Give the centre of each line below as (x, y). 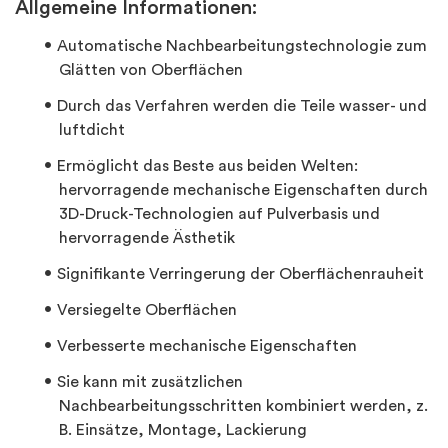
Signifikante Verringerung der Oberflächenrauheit (242, 274)
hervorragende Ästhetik (147, 238)
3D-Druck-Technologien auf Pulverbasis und (219, 214)
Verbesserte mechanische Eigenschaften (209, 346)
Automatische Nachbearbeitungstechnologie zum (242, 46)
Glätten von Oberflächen (151, 70)
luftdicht (92, 130)
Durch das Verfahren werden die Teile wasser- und (242, 106)
